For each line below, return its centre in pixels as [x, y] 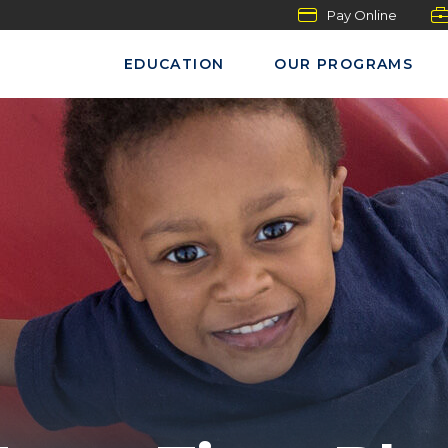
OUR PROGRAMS [344, 64]
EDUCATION [174, 64]
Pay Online [362, 15]
